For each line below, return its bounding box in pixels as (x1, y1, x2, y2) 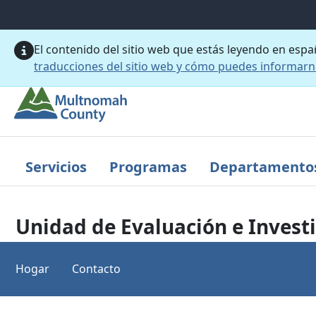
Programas (109, 157, 187, 176)
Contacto (72, 260, 121, 276)
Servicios (25, 157, 87, 176)
